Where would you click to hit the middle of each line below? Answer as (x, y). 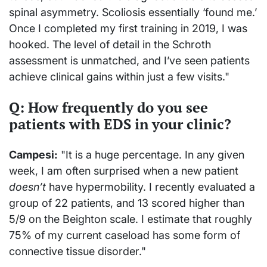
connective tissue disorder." (77, 252)
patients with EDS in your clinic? (120, 124)
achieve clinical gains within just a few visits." (119, 77)
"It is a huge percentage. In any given (151, 155)
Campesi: (33, 155)
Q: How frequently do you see (108, 108)
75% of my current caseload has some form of (125, 235)
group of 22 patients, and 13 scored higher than (127, 203)
